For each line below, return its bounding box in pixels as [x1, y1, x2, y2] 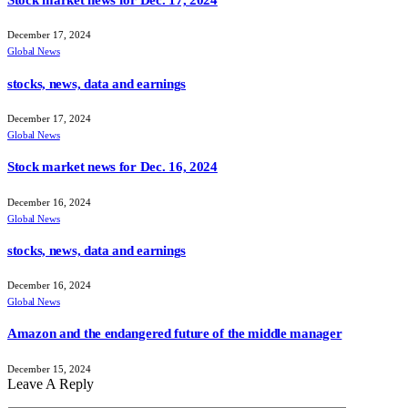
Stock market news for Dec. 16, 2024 [7, 159, 218, 175]
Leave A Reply [7, 375, 94, 392]
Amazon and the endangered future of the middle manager [7, 326, 342, 342]
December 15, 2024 [7, 362, 91, 374]
